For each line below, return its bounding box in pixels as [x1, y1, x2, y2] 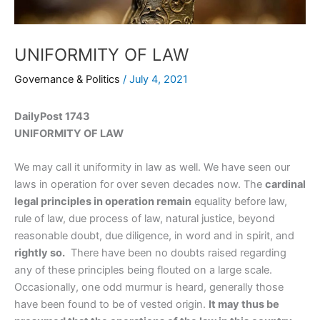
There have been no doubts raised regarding [65, 246, 286, 260]
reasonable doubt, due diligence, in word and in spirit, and [14, 229, 294, 243]
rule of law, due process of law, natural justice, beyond [14, 212, 275, 226]
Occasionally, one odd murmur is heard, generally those [14, 281, 284, 294]
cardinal [265, 178, 306, 191]
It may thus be [209, 298, 279, 311]
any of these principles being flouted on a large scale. [14, 264, 272, 277]
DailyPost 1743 [14, 109, 90, 123]
